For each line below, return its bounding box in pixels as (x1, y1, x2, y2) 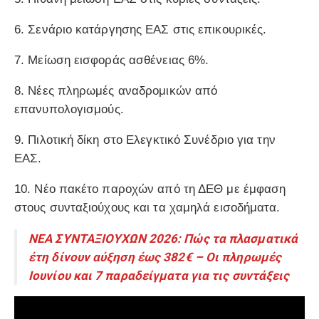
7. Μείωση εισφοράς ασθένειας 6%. (14, 53, 209, 68)
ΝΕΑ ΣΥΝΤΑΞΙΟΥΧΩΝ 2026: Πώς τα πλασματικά (28, 231, 298, 246)
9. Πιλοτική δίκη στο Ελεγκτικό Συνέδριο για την (14, 133, 276, 147)
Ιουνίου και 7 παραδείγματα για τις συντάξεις (28, 268, 293, 283)
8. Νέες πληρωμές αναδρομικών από (14, 84, 218, 98)
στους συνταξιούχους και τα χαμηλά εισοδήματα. (14, 201, 281, 215)
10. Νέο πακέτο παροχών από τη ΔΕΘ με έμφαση (14, 182, 286, 197)
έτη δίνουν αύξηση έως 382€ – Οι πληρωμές (28, 250, 282, 265)
